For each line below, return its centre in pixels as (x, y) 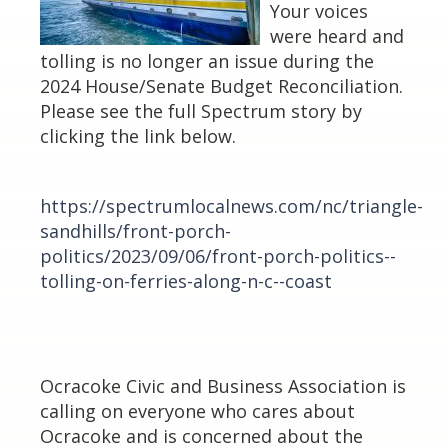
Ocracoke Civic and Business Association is (223, 386)
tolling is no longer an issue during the (207, 61)
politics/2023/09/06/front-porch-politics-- (218, 256)
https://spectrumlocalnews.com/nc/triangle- (231, 206)
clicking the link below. (138, 136)
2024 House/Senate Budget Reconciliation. (221, 86)
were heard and (337, 36)
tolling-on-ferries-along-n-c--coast (186, 281)
